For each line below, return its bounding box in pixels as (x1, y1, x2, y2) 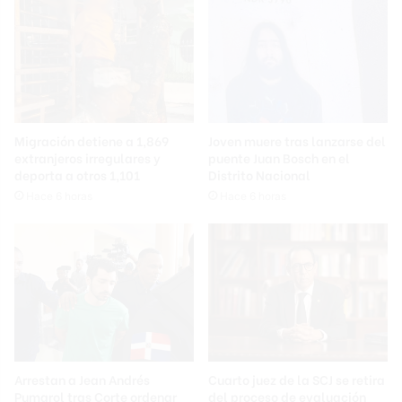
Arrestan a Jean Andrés (14, 369, 150, 389)
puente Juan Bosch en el (208, 148, 350, 168)
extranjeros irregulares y (14, 148, 161, 168)
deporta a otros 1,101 (14, 165, 140, 185)
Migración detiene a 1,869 (14, 131, 169, 151)
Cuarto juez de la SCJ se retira (208, 369, 385, 389)
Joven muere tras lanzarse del (208, 131, 386, 151)
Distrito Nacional (208, 165, 310, 185)
